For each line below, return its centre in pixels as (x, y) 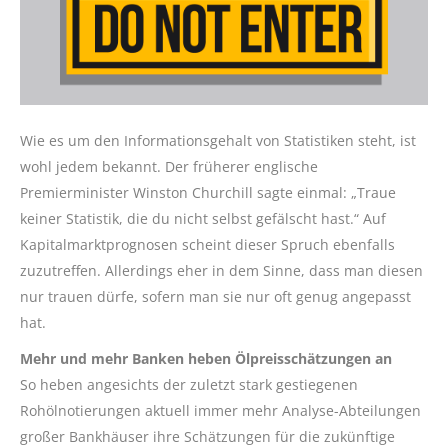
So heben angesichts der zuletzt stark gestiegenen (189, 384)
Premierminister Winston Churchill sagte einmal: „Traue (208, 192)
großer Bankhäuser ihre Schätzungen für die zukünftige (207, 436)
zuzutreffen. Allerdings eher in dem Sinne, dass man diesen (221, 270)
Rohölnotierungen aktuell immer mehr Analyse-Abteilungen (220, 410)
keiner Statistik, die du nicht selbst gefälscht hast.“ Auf (203, 218)
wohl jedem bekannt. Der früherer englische (169, 166)
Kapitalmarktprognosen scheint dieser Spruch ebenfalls (207, 244)
